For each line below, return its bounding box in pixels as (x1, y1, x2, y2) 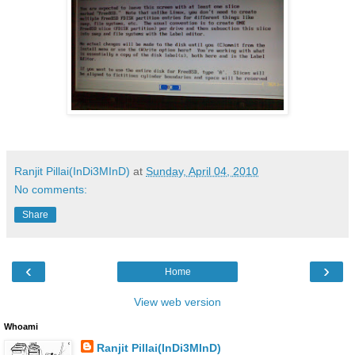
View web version (134, 296, 221, 309)
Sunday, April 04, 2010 (146, 165, 258, 178)
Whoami (4, 322, 38, 332)
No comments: (14, 183, 87, 197)
